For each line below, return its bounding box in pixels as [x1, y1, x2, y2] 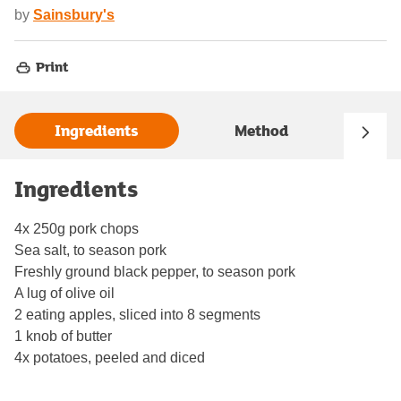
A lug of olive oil [14, 285, 115, 301]
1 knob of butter [14, 328, 112, 344]
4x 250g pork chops [14, 220, 139, 236]
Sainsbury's [33, 6, 115, 22]
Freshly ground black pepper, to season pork [14, 263, 295, 279]
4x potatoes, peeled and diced [14, 349, 205, 365]
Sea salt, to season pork [14, 242, 166, 258]
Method [235, 119, 288, 142]
